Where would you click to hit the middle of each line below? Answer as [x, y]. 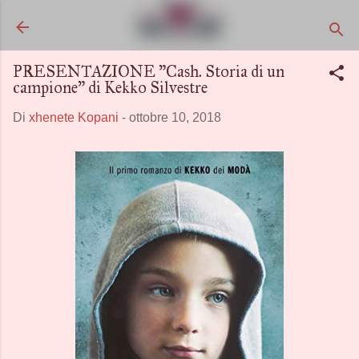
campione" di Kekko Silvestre [110, 87]
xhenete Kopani [74, 117]
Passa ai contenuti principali [179, 20]
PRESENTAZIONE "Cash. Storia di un [149, 71]
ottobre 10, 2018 [175, 117]
